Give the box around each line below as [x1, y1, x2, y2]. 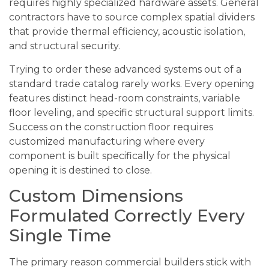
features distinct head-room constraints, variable [9, 92, 240, 104]
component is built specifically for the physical [9, 150, 231, 162]
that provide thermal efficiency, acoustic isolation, [9, 26, 245, 38]
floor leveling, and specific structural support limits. [9, 106, 254, 118]
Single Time [9, 225, 111, 246]
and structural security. [9, 40, 120, 52]
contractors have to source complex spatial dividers [9, 11, 255, 23]
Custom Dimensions [9, 186, 183, 207]
